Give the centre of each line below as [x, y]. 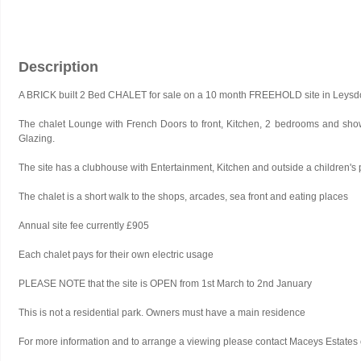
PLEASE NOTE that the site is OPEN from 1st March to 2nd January [165, 283]
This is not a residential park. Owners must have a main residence [162, 312]
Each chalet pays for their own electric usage [116, 254]
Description [58, 66]
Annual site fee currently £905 [84, 225]
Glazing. [37, 138]
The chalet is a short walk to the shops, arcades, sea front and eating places [183, 196]
